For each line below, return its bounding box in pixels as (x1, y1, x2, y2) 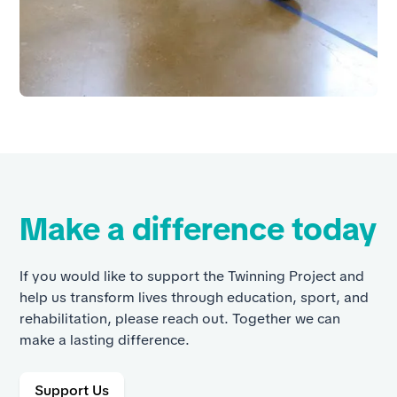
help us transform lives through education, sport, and (19, 287, 370, 307)
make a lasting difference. (19, 330, 191, 349)
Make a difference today (19, 207, 378, 250)
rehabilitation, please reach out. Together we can (19, 308, 341, 328)
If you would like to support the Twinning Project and (19, 266, 365, 285)
